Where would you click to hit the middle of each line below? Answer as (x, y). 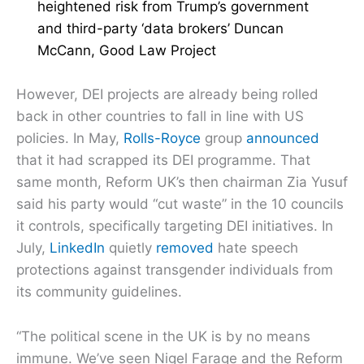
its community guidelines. (99, 292)
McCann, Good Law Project (126, 51)
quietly (130, 248)
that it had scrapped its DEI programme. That (163, 160)
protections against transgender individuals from (175, 270)
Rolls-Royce (162, 139)
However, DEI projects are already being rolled (167, 95)
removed (185, 248)
